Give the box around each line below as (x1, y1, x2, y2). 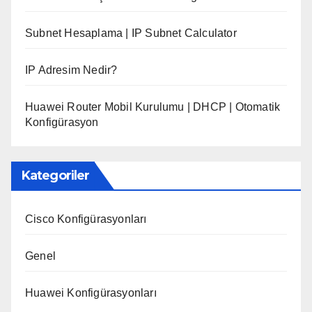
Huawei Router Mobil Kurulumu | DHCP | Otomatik (25, 101, 281, 114)
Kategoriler (22, 167, 90, 183)
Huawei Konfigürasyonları (25, 286, 157, 299)
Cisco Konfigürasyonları (25, 212, 147, 225)
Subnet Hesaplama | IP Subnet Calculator (25, 27, 237, 40)
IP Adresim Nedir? (25, 64, 118, 77)
